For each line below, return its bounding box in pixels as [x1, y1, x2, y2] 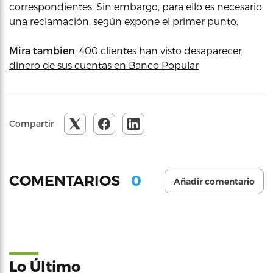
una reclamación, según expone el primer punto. [9, 15, 238, 27]
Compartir [9, 118, 54, 129]
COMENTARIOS [9, 172, 124, 190]
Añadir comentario [174, 175, 255, 187]
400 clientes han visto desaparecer [79, 44, 242, 56]
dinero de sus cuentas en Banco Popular [9, 58, 199, 71]
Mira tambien [9, 44, 75, 56]
